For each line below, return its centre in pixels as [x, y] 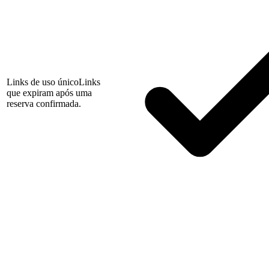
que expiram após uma [49, 93]
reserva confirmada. [44, 104]
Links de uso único [43, 82]
